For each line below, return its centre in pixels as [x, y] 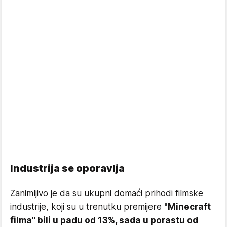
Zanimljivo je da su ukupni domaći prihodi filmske [107, 193]
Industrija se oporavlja [67, 168]
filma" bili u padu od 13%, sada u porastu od [104, 220]
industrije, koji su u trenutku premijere [87, 206]
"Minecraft [187, 206]
